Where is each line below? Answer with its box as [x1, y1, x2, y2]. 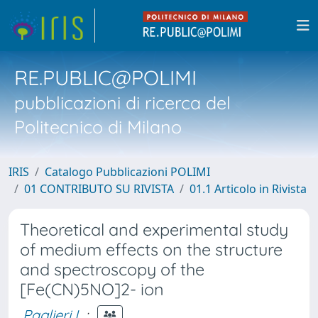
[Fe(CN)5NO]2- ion [20, 279, 164, 300]
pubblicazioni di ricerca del [14, 92, 231, 114]
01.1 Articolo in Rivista [190, 181, 307, 197]
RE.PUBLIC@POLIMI [14, 65, 197, 90]
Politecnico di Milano [14, 116, 182, 138]
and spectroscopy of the [20, 259, 204, 280]
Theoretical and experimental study [20, 219, 288, 240]
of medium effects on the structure [20, 239, 283, 260]
